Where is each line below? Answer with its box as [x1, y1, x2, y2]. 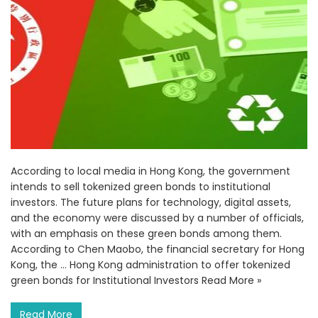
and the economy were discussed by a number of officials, [11, 211, 304, 226]
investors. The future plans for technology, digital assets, [11, 195, 291, 210]
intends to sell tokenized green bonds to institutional [11, 180, 270, 194]
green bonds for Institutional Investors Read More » [11, 273, 261, 288]
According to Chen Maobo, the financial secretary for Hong [11, 242, 305, 257]
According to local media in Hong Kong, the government [11, 164, 290, 179]
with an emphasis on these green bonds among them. [11, 226, 282, 241]
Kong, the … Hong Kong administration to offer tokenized [11, 258, 290, 273]
